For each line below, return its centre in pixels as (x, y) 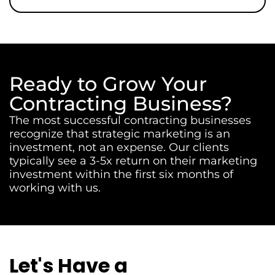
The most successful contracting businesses (130, 120)
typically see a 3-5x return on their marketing (133, 161)
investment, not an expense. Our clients (119, 147)
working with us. (55, 188)
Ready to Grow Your (108, 84)
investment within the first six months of (121, 174)
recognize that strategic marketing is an (120, 134)
